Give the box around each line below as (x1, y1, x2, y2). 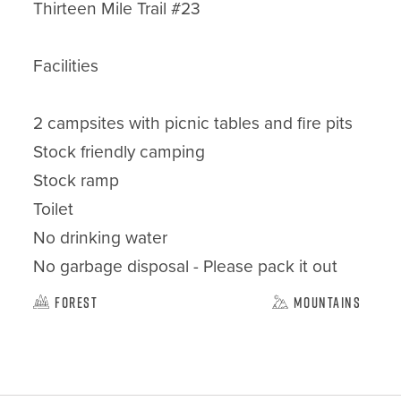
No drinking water (33, 225, 168, 249)
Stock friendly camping (33, 139, 206, 163)
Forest (55, 293, 98, 312)
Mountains (293, 293, 362, 312)
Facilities (33, 53, 99, 77)
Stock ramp (33, 167, 120, 192)
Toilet (33, 196, 74, 220)
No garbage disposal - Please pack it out (33, 253, 338, 277)
